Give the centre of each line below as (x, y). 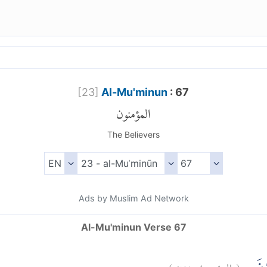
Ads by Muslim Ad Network (133, 198)
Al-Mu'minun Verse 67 (133, 227)
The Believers (133, 135)
